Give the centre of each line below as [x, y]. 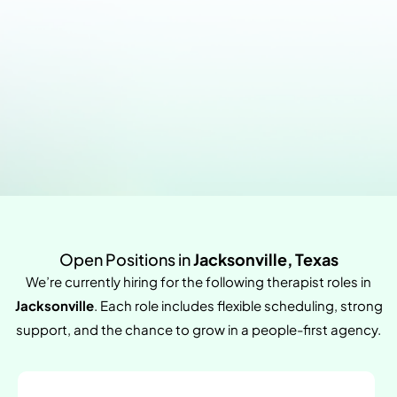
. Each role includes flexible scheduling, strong [238, 306]
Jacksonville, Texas [265, 260]
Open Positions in [126, 260]
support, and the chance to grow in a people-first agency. [198, 330]
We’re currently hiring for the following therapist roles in [198, 282]
